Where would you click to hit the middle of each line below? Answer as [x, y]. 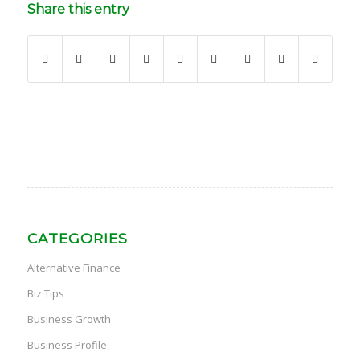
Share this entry [78, 10]
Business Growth [69, 319]
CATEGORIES [77, 239]
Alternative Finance [74, 268]
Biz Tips [45, 294]
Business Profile [67, 345]
